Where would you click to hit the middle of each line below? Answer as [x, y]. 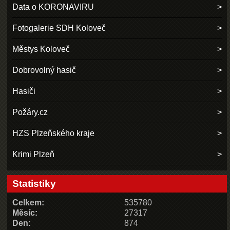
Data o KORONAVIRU [53, 7]
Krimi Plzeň [34, 155]
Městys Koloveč [41, 49]
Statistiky [34, 183]
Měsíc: [25, 213]
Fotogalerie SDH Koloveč [59, 28]
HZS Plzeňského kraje [54, 133]
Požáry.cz [30, 112]
